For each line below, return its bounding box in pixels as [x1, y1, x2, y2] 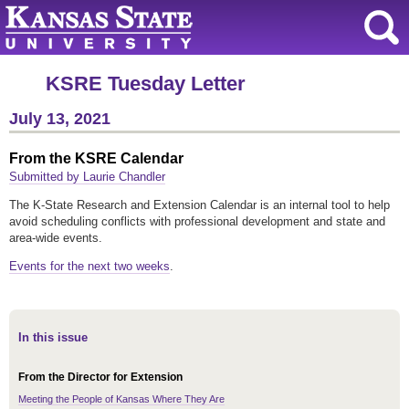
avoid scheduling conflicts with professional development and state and [9, 215, 385, 229]
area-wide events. [9, 231, 102, 246]
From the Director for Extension [18, 371, 183, 384]
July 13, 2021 [9, 110, 110, 128]
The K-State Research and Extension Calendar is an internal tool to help [9, 198, 390, 213]
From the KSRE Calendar [9, 151, 184, 167]
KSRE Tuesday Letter [46, 72, 246, 95]
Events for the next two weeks [9, 259, 170, 274]
